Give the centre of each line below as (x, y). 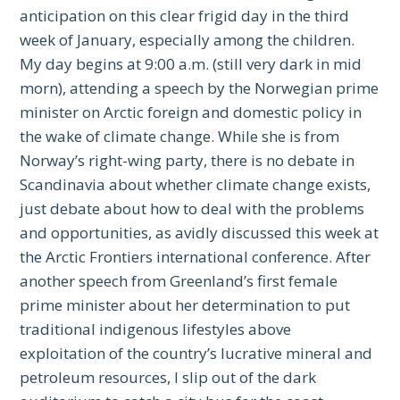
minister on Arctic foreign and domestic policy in (191, 112)
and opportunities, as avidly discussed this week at (200, 233)
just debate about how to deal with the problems (192, 209)
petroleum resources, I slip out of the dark (168, 378)
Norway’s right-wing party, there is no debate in (187, 161)
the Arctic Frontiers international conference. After (196, 257)
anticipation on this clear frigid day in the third (185, 16)
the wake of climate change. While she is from (180, 137)
